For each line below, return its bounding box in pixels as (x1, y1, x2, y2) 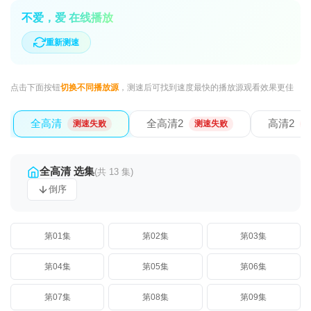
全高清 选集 (40, 165, 94, 177)
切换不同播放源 (60, 83, 119, 92)
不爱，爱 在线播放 (22, 12, 113, 24)
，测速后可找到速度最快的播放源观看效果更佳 (119, 83, 294, 92)
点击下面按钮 (10, 83, 60, 92)
